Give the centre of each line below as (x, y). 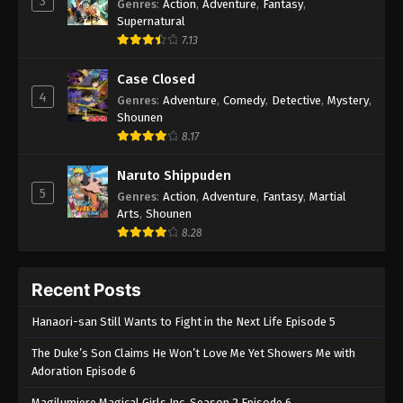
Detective (296, 100)
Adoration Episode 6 (84, 371)
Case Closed (156, 79)
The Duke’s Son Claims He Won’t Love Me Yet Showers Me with (193, 353)
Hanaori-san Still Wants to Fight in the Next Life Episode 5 (184, 321)
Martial (328, 196)
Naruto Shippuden (174, 175)
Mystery (348, 100)
